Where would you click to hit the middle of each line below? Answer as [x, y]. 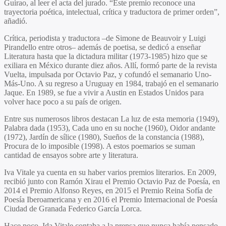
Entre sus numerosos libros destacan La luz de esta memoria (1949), [112, 119]
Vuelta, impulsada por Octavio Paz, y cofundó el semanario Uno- [108, 74]
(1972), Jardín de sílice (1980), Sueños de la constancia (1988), [104, 137]
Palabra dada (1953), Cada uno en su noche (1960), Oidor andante [110, 128]
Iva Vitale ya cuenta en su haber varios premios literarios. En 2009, [110, 172]
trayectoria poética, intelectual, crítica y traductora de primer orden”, [112, 12]
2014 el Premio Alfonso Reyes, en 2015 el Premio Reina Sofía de [108, 190]
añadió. [16, 21]
